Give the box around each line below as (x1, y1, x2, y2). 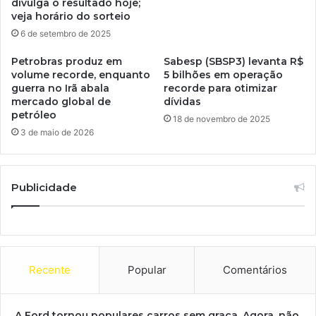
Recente (28, 263, 71, 277)
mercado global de (11, 95, 111, 109)
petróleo (11, 109, 56, 122)
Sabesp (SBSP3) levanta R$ (164, 55, 303, 68)
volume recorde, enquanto (11, 68, 150, 82)
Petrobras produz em (11, 55, 122, 68)
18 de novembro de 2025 (173, 114, 270, 125)
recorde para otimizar (164, 82, 277, 95)
